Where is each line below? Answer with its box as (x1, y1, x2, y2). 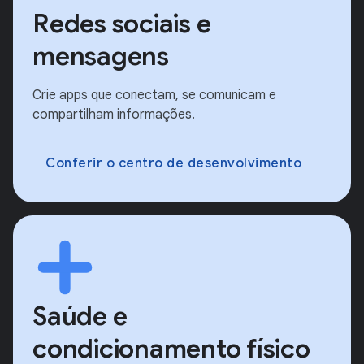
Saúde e (32, 300, 128, 333)
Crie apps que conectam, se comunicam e (32, 87, 276, 104)
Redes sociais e (32, 7, 211, 41)
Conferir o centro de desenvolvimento (45, 155, 301, 172)
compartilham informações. (32, 106, 195, 123)
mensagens (32, 40, 169, 73)
